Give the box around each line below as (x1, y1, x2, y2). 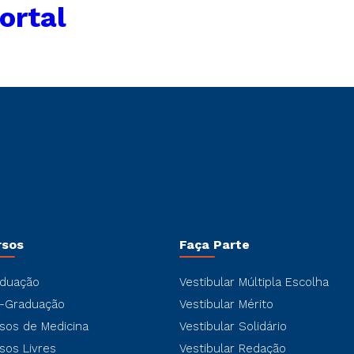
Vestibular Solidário (179, 319, 287, 333)
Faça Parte (179, 237, 250, 252)
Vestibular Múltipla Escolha (179, 275, 329, 289)
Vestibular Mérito (179, 297, 273, 311)
